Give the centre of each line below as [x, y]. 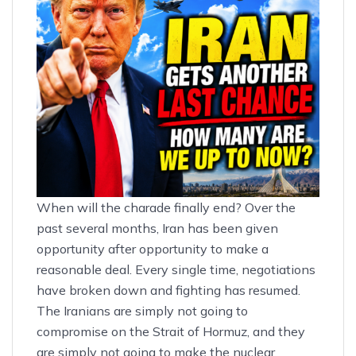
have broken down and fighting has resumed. [168, 290]
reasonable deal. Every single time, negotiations [176, 270]
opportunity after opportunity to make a [153, 249]
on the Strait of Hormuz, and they [207, 332]
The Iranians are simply [107, 311]
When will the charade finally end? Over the [166, 208]
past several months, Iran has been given [157, 228]
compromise [72, 332]
